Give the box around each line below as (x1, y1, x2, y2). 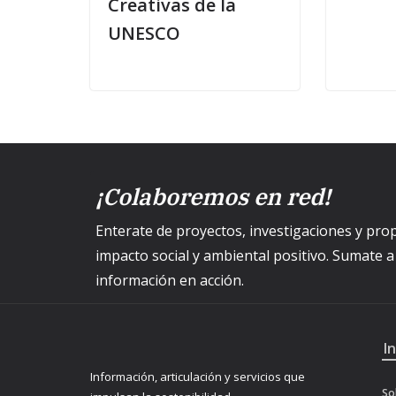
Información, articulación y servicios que (90, 369, 305, 385)
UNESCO (108, 20, 180, 45)
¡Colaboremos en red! (95, 181, 331, 211)
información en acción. (95, 270, 244, 290)
